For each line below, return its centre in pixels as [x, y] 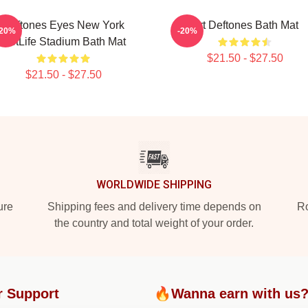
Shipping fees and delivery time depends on [154, 207]
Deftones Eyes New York [63, 25]
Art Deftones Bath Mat [245, 25]
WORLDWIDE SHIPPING [154, 185]
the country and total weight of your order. [154, 223]
